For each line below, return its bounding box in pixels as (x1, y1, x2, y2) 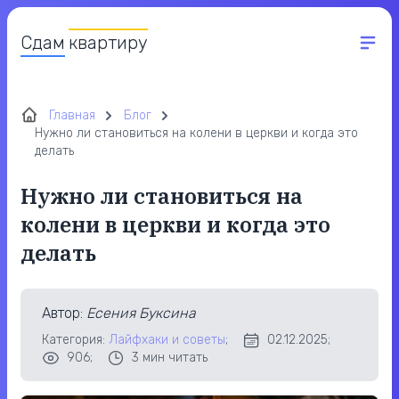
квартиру (69, 32, 148, 53)
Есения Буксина (86, 305, 196, 322)
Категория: (42, 332, 109, 347)
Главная (49, 108, 95, 123)
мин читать (139, 350, 208, 365)
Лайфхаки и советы (109, 332, 225, 347)
